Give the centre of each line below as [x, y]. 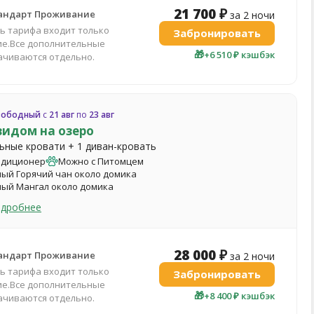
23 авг [102, 115]
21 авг [62, 115]
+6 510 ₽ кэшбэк [239, 54]
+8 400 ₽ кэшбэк [239, 295]
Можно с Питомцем [101, 161]
